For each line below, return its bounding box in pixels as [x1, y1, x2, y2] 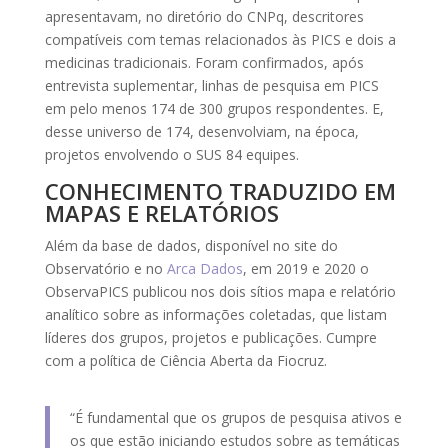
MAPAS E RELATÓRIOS [44, 197, 279, 228]
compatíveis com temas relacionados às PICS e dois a [44, 29, 396, 49]
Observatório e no [44, 258, 167, 278]
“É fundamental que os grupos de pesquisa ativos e [69, 407, 402, 427]
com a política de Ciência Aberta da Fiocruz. [44, 350, 327, 370]
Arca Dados [166, 258, 243, 278]
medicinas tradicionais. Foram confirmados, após [44, 52, 364, 72]
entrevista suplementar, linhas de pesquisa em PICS [44, 75, 379, 95]
